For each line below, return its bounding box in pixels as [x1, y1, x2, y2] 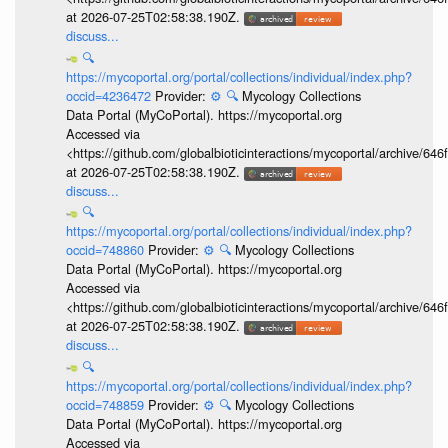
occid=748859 [65, 395, 148, 414]
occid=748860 [65, 240, 148, 260]
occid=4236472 [65, 85, 155, 105]
